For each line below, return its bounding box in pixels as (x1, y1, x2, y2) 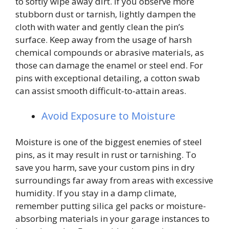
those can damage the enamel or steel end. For (15, 59, 203, 71)
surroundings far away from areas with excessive (15, 174, 213, 186)
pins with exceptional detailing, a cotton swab (15, 72, 200, 84)
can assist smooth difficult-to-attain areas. (15, 84, 186, 97)
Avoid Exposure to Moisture (41, 109, 175, 123)
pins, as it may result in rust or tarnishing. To (15, 148, 196, 161)
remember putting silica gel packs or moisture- (15, 199, 206, 212)
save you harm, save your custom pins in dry (15, 161, 195, 173)
